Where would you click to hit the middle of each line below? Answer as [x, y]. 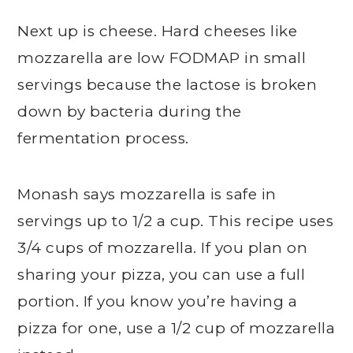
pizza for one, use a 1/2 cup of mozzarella [176, 328]
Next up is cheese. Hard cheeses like [158, 31]
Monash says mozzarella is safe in [147, 194]
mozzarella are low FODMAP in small [162, 58]
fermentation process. [103, 138]
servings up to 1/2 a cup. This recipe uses [176, 221]
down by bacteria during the [130, 111]
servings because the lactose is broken [167, 85]
